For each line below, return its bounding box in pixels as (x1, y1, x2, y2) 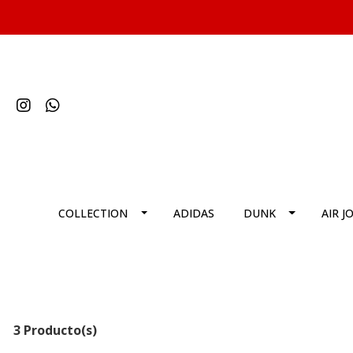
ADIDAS (173, 206, 215, 221)
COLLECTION (58, 206, 128, 221)
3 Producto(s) (13, 321, 97, 339)
